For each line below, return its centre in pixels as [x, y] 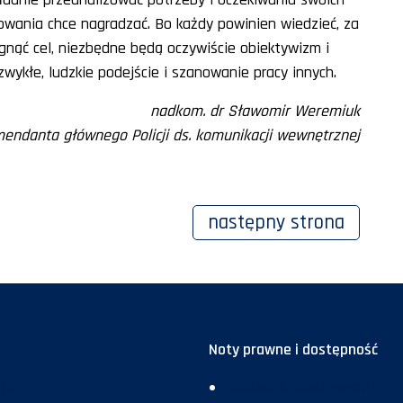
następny [249, 222]
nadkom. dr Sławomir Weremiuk [255, 111]
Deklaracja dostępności [301, 387]
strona [318, 222]
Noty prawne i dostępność [293, 349]
